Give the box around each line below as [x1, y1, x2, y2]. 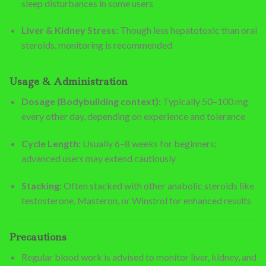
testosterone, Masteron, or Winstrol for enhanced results [21, 194, 251, 206]
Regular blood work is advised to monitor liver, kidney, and [21, 251, 256, 262]
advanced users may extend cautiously [21, 153, 176, 164]
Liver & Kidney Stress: [21, 24, 118, 36]
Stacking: [21, 179, 62, 191]
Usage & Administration [9, 75, 128, 88]
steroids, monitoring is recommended [21, 39, 172, 51]
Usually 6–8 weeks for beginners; [80, 138, 217, 150]
